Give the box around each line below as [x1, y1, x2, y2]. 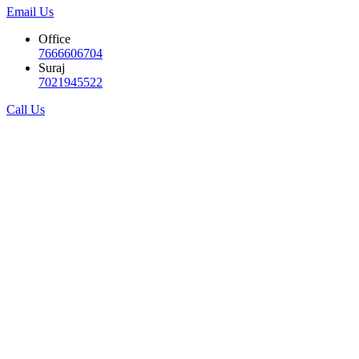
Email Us [6, 4, 54, 18]
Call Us [6, 102, 45, 116]
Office [38, 31, 71, 46]
